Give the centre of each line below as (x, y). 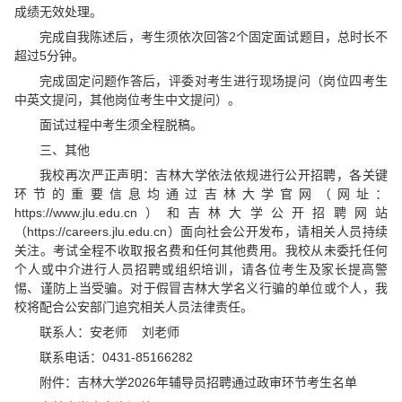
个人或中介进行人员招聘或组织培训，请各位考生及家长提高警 (201, 269)
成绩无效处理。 (58, 11)
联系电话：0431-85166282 (116, 357)
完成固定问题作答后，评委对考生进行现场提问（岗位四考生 (214, 80)
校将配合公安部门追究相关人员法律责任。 (134, 306)
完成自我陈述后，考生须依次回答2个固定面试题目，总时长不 (214, 36)
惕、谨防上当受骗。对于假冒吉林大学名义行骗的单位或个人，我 (201, 288)
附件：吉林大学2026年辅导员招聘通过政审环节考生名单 (198, 382)
